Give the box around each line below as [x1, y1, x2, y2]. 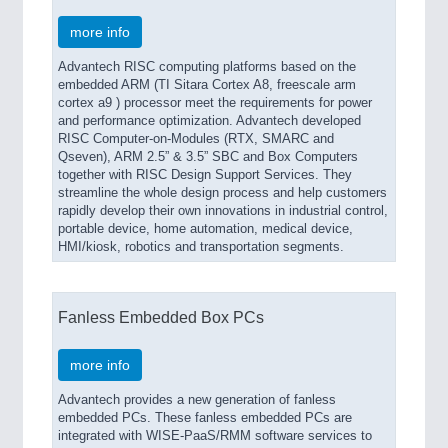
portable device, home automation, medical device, [58, 222, 353, 236]
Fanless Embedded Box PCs [58, 308, 264, 326]
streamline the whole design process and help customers [58, 186, 387, 200]
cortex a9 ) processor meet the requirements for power [58, 96, 372, 110]
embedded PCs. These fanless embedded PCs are [58, 411, 352, 425]
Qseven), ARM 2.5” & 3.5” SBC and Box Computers [58, 150, 358, 164]
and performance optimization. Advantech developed [58, 114, 361, 128]
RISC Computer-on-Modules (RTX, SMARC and [58, 132, 334, 146]
